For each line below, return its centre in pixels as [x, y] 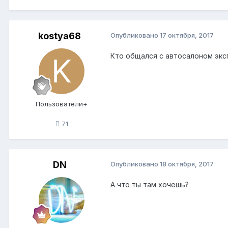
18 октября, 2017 [187, 164]
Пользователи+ [62, 104]
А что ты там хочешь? [150, 184]
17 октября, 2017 [187, 35]
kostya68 [60, 36]
